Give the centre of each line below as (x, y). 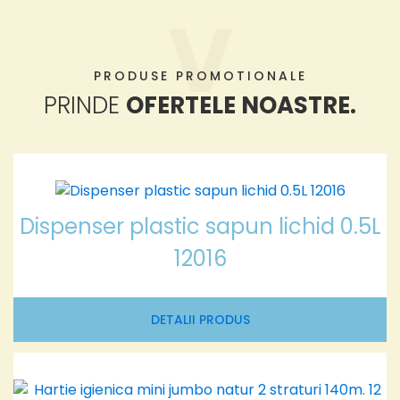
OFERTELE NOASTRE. (241, 106)
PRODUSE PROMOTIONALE (200, 76)
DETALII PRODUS (200, 320)
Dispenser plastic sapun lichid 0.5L (200, 227)
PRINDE (85, 106)
